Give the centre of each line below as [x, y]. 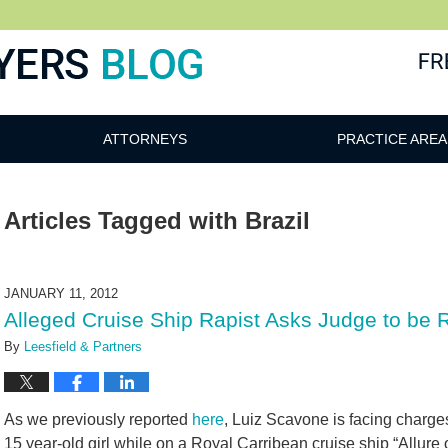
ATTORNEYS [145, 139]
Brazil [277, 221]
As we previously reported [98, 420]
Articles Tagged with [121, 221]
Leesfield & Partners [83, 347]
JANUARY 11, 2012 [61, 294]
